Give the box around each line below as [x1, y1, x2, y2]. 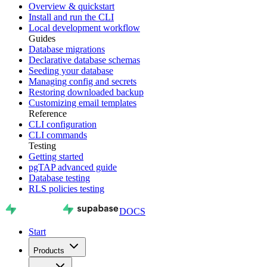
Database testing [29, 172, 90, 183]
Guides [29, 33, 55, 44]
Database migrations [29, 44, 105, 54]
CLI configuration [29, 119, 97, 129]
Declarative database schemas [29, 54, 140, 65]
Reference [29, 108, 67, 119]
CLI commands [29, 129, 87, 140]
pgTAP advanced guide [29, 162, 117, 172]
